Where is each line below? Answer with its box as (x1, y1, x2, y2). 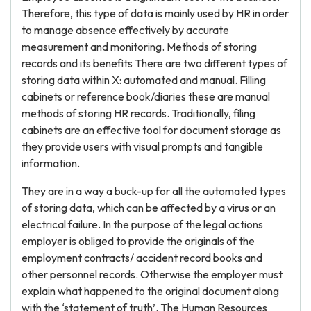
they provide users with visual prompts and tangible (22, 140, 263, 153)
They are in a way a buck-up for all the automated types (22, 184, 286, 198)
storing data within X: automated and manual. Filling (22, 73, 266, 87)
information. (22, 156, 80, 170)
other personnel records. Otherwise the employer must (22, 267, 283, 281)
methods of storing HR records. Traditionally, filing (22, 106, 255, 120)
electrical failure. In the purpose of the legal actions (22, 217, 263, 231)
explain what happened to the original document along (22, 284, 279, 298)
